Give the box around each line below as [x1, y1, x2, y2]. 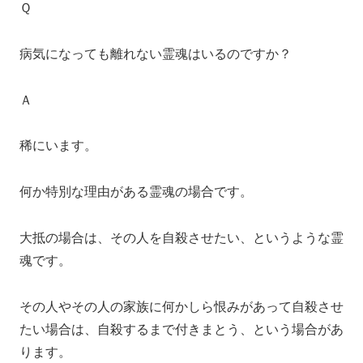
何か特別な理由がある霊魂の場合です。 [19, 185, 253, 199]
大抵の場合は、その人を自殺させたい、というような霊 [19, 230, 344, 245]
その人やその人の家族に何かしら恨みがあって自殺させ [19, 299, 344, 314]
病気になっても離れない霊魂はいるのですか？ [19, 46, 292, 61]
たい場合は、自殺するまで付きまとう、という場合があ [19, 322, 344, 336]
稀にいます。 [19, 139, 97, 153]
